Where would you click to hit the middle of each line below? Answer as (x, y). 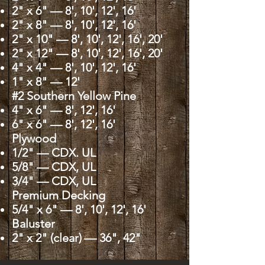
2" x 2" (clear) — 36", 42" (76, 238)
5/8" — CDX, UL (54, 167)
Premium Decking (59, 195)
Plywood (34, 138)
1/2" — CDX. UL (54, 153)
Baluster (33, 224)
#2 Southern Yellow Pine (74, 96)
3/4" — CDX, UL (54, 181)
